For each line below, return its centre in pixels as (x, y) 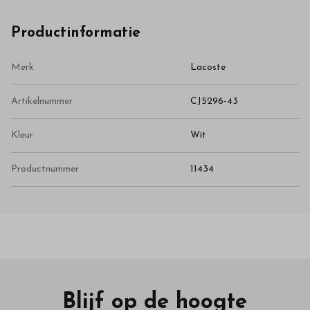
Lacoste (208, 67)
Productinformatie (76, 33)
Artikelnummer (42, 101)
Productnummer (45, 169)
